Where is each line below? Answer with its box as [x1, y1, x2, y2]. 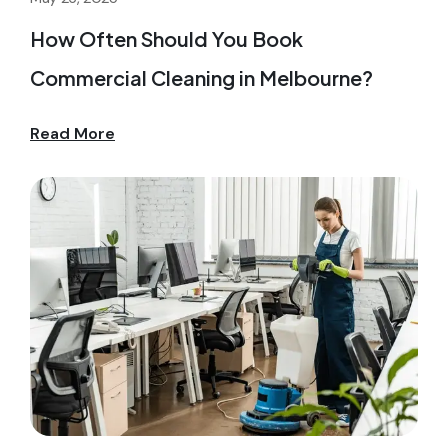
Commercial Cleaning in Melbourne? [30, 65, 373, 90]
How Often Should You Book [30, 26, 303, 51]
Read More [30, 123, 115, 144]
